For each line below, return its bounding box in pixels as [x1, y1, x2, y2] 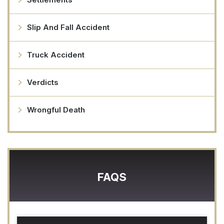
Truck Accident [27, 50, 84, 60]
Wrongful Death [27, 105, 85, 115]
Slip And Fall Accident [27, 22, 109, 32]
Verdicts [27, 77, 58, 87]
